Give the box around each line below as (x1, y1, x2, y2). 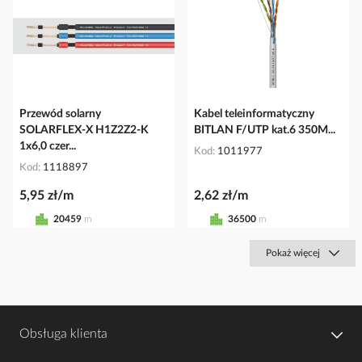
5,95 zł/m (19, 188, 74, 202)
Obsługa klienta (19, 326, 107, 340)
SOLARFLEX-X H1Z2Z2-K (19, 124, 149, 136)
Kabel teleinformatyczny (194, 107, 314, 120)
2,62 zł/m (194, 188, 248, 202)
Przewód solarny (19, 107, 101, 120)
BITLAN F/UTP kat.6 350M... (194, 124, 335, 136)
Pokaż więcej (266, 247, 320, 258)
